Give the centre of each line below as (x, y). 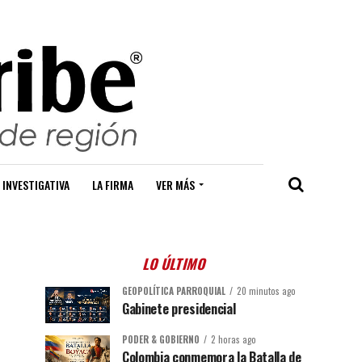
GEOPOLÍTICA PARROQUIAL (174, 291)
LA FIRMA (113, 185)
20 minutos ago (266, 291)
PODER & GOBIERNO (161, 340)
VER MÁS (175, 185)
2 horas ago (234, 340)
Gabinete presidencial (179, 309)
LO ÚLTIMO (175, 264)
